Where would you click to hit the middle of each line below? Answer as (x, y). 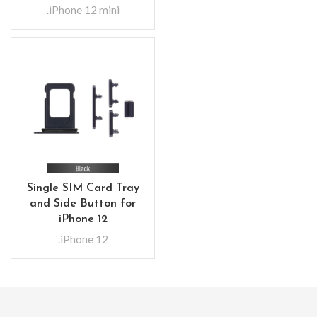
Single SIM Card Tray (83, 188)
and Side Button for (83, 204)
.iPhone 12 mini (83, 10)
